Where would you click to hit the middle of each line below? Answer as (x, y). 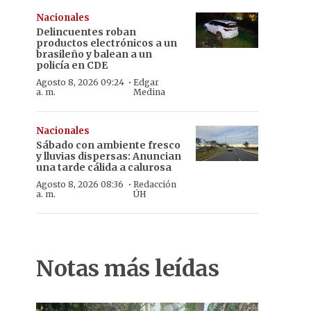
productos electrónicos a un (107, 43)
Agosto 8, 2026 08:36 (80, 184)
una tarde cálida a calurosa (104, 167)
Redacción (155, 184)
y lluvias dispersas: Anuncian (109, 156)
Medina (149, 92)
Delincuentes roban (86, 32)
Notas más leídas (127, 269)
